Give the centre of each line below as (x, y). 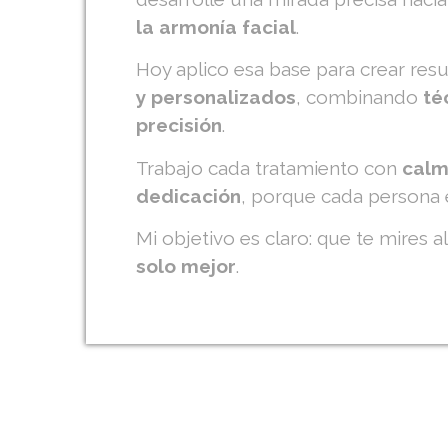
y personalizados (216, 97)
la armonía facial (216, 26)
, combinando (360, 97)
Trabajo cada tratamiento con (269, 167)
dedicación (189, 195)
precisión (179, 125)
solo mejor (186, 266)
